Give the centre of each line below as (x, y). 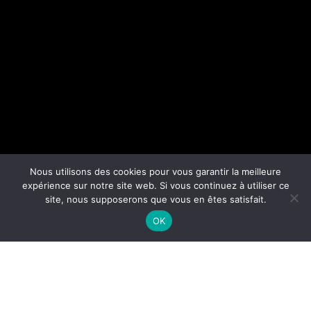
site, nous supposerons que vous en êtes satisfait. (155, 199)
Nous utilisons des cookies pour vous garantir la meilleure (155, 171)
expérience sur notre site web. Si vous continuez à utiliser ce (155, 185)
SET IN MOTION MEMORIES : (155, 287)
